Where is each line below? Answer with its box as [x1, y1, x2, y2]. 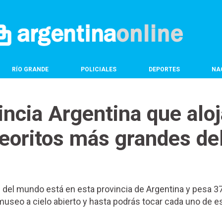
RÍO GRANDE [12, 65, 49, 73]
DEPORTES [148, 65, 180, 73]
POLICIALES [80, 65, 116, 73]
